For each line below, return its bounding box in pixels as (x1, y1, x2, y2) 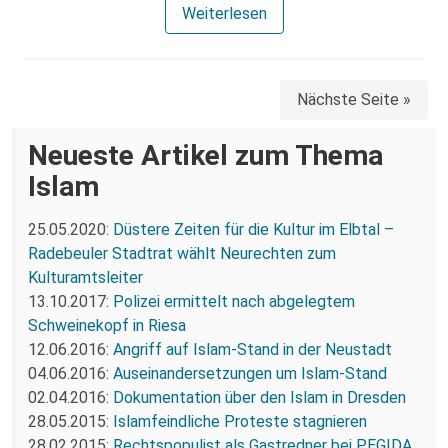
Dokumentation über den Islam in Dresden (113, 387, 406, 407)
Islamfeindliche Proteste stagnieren (113, 411, 367, 431)
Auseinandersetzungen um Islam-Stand (113, 363, 387, 383)
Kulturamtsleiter (28, 267, 143, 287)
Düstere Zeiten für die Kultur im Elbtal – (113, 219, 394, 239)
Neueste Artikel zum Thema (28, 138, 383, 172)
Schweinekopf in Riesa (28, 315, 186, 335)
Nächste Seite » (297, 89, 411, 109)
